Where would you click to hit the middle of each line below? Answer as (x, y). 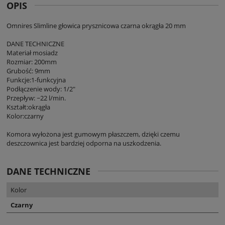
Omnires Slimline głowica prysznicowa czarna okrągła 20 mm (96, 25)
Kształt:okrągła (28, 107)
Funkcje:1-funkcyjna (36, 80)
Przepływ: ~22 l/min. (36, 98)
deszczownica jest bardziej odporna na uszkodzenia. (84, 143)
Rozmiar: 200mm (32, 62)
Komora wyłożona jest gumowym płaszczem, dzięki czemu (93, 134)
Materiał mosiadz (32, 52)
